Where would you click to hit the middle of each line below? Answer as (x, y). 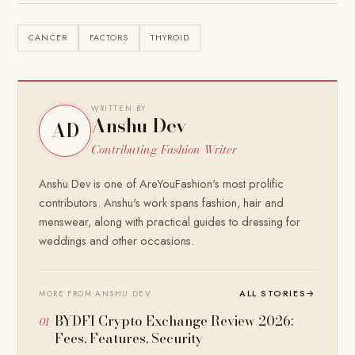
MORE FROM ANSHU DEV (95, 293)
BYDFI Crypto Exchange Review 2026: (174, 321)
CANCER (48, 37)
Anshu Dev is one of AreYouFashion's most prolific (162, 183)
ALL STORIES (273, 293)
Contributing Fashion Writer (164, 149)
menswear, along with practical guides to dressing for (170, 221)
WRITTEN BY (119, 108)
